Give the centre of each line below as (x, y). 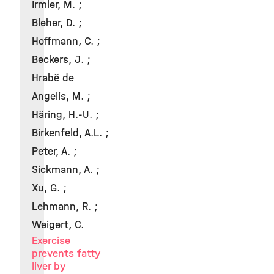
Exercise (51, 241)
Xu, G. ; (49, 188)
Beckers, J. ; (61, 60)
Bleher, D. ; (57, 23)
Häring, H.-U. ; (65, 115)
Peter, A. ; (54, 151)
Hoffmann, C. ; (66, 41)
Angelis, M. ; (61, 96)
